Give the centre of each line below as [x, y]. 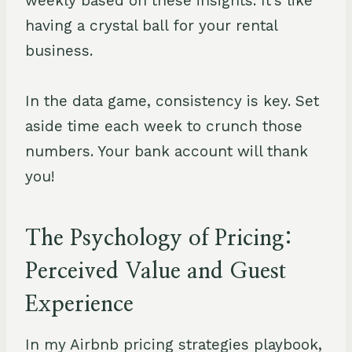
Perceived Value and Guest [156, 271]
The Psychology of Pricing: [159, 238]
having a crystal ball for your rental [151, 25]
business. [59, 50]
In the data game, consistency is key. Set [172, 101]
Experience [79, 304]
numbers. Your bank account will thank [167, 151]
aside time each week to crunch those [164, 126]
